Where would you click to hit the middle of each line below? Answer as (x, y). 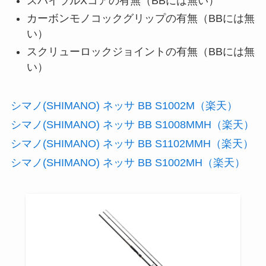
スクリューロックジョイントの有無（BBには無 (140, 52)
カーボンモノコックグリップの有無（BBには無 (140, 18)
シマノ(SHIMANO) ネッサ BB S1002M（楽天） (124, 106)
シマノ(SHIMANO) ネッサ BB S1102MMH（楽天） (132, 144)
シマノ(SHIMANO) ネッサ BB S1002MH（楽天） (128, 163)
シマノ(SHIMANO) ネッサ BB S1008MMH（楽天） (132, 125)
